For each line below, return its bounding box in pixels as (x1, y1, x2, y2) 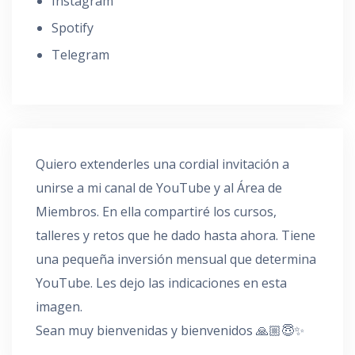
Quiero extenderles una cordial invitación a (36, 155, 289, 174)
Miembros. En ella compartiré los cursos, (36, 203, 277, 221)
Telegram (52, 46, 109, 64)
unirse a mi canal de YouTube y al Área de (36, 179, 282, 197)
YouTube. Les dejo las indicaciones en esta (36, 274, 287, 292)
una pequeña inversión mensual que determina (36, 250, 316, 269)
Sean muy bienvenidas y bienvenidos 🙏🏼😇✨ (36, 322, 304, 340)
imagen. (36, 298, 82, 316)
